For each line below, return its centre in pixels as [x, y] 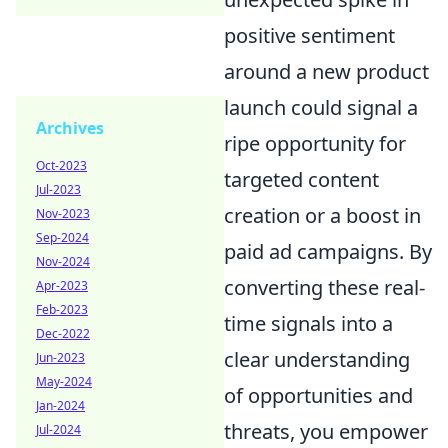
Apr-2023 [62, 285]
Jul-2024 [58, 429]
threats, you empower [326, 432]
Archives [70, 128]
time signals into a [308, 324]
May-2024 [64, 381]
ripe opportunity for [315, 144]
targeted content [301, 180]
